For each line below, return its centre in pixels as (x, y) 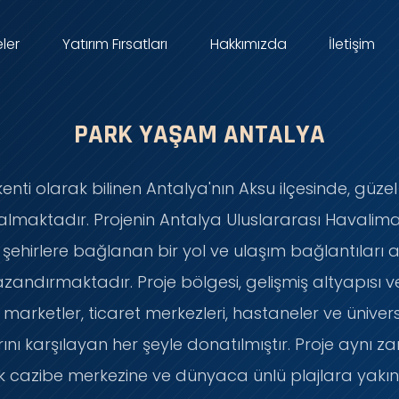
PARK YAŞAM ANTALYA (199, 134)
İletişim (352, 44)
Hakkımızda (248, 44)
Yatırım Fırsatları (114, 44)
